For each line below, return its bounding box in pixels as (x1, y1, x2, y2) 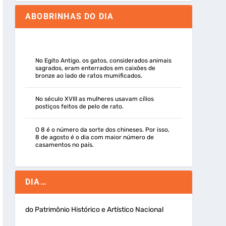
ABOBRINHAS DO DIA (25, 11, 114, 21)
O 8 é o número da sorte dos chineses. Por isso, (35, 126, 169, 134)
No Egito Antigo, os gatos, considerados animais (35, 57, 172, 65)
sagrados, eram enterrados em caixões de (35, 65, 155, 72)
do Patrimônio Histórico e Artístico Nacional (25, 205, 163, 214)
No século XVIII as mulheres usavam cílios (35, 95, 154, 103)
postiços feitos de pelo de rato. (35, 103, 124, 110)
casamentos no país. (35, 141, 94, 149)
